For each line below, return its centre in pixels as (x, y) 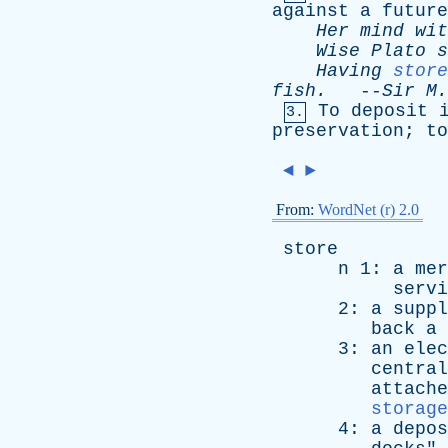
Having (349, 71)
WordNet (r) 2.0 (368, 209)
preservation (338, 131)
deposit (389, 111)
